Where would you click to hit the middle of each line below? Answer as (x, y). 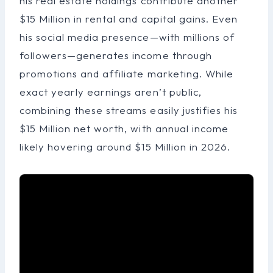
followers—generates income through (116, 55)
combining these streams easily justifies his (129, 110)
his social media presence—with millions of (127, 37)
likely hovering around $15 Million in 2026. (125, 147)
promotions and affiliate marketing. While (126, 74)
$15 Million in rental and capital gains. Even (129, 19)
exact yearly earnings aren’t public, (111, 92)
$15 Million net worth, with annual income (124, 129)
